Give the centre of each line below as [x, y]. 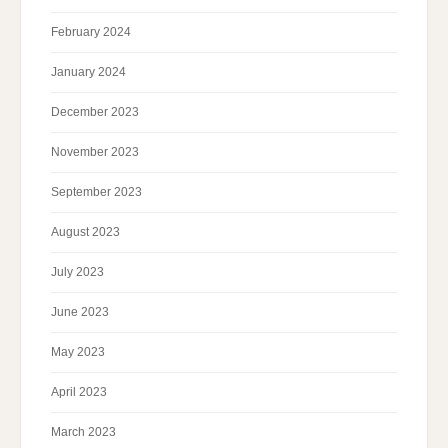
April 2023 [79, 392]
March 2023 [83, 432]
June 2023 [80, 312]
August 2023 [85, 232]
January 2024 [88, 72]
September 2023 [96, 192]
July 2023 [77, 272]
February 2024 [91, 32]
